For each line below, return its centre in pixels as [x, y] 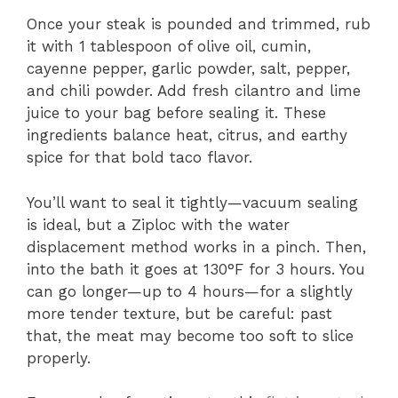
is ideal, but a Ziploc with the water [158, 224]
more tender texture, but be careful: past [179, 313]
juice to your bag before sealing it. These [176, 113]
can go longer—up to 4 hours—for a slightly [190, 291]
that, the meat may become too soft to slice [190, 335]
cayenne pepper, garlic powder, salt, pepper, [188, 69]
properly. [59, 358]
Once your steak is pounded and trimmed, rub [199, 24]
